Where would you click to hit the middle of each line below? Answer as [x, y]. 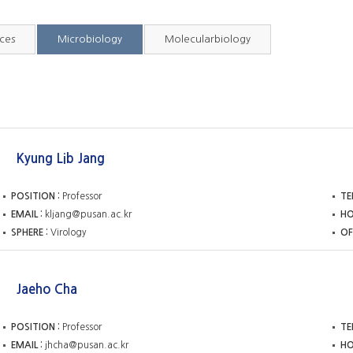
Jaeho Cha [46, 289]
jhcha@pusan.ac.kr [87, 345]
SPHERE [27, 233]
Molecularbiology [208, 39]
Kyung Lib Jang [60, 159]
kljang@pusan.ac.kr [88, 215]
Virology [68, 233]
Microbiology [90, 39]
